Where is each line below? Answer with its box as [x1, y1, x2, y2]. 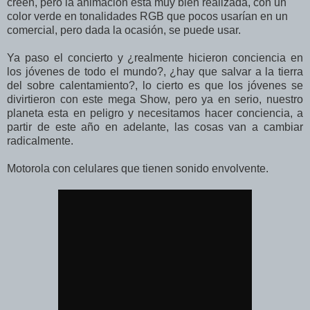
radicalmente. [7, 135, 73, 147]
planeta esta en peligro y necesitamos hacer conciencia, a [7, 107, 303, 120]
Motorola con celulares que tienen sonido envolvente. [7, 163, 268, 175]
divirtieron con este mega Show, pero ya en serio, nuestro [7, 93, 303, 106]
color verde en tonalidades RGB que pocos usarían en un [7, 10, 288, 23]
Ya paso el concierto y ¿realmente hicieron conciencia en [7, 52, 303, 64]
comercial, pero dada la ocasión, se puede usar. [7, 24, 241, 37]
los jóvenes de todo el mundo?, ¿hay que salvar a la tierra [7, 66, 303, 78]
